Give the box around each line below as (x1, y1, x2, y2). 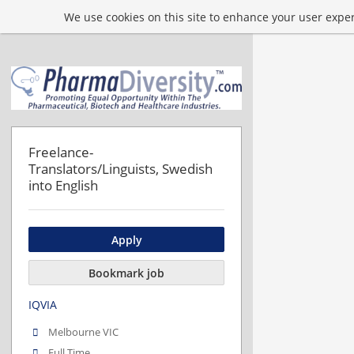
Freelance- (28, 143, 93, 162)
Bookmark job (88, 265, 164, 281)
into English (28, 176, 98, 195)
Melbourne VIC (48, 325, 119, 339)
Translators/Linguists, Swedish (28, 160, 213, 179)
